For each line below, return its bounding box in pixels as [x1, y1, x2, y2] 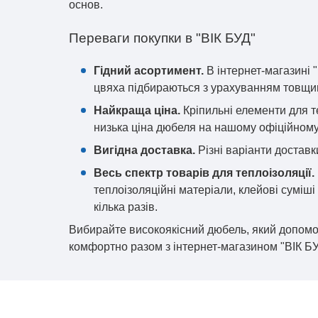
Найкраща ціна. [94, 104, 180, 116]
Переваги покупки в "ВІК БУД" [69, 31, 256, 45]
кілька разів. [94, 201, 158, 213]
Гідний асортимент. [94, 65, 204, 77]
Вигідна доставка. [94, 144, 195, 156]
